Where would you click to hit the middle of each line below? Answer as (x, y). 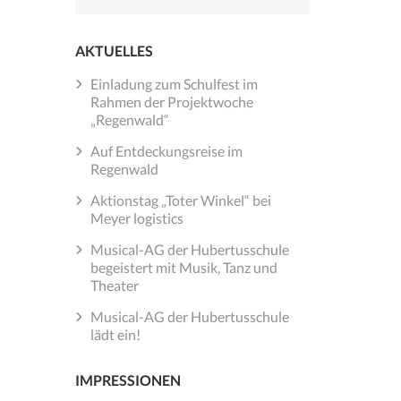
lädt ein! (115, 335)
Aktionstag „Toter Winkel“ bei (180, 200)
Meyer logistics (137, 218)
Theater (114, 286)
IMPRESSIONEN (128, 380)
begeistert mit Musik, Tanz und (183, 268)
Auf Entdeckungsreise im (166, 151)
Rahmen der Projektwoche (171, 102)
